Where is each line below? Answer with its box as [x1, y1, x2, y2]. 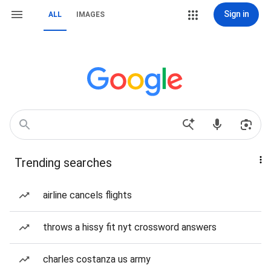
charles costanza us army [43, 253, 151, 265]
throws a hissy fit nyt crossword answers [43, 221, 217, 233]
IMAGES [76, 10, 105, 19]
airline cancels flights [43, 189, 132, 201]
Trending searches [15, 155, 112, 170]
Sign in [223, 9, 249, 19]
